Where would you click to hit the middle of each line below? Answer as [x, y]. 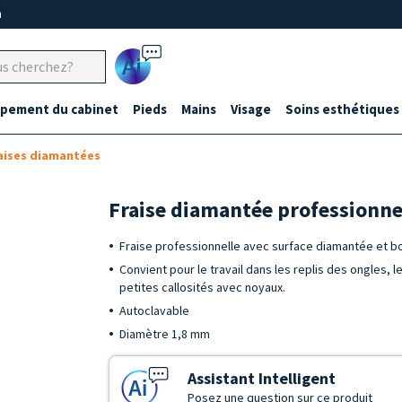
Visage [251, 109]
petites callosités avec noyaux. [203, 287]
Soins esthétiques [342, 109]
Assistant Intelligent [262, 378]
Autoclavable [155, 310]
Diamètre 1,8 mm [165, 334]
